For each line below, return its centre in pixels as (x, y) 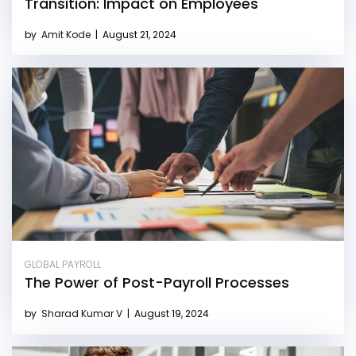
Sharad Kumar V (83, 314)
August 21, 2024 (138, 34)
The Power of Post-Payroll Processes (157, 283)
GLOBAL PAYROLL (63, 265)
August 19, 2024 (170, 314)
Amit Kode (67, 34)
